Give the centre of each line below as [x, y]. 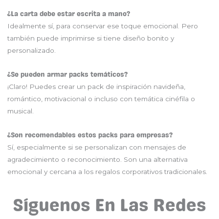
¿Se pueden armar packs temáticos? [67, 74]
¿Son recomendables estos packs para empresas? [90, 135]
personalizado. [32, 50]
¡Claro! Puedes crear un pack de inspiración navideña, [96, 86]
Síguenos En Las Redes [109, 205]
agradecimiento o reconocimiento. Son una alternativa [98, 159]
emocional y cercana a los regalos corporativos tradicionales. [107, 171]
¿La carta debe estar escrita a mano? [69, 14]
